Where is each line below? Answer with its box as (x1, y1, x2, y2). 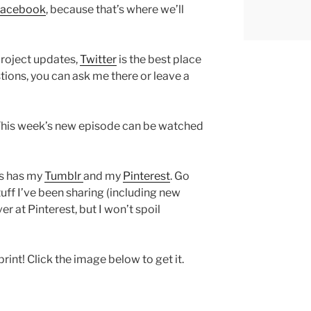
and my (83, 169, 123, 183)
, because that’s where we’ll (46, 2, 184, 16)
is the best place (117, 52, 201, 66)
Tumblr (44, 169, 83, 183)
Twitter (80, 52, 117, 66)
